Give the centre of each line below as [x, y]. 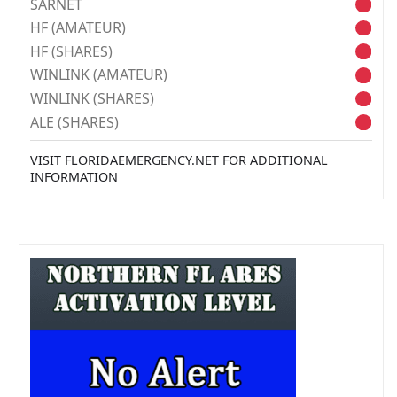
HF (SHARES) [71, 51]
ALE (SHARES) [74, 122]
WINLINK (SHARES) [92, 98]
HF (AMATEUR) [78, 28]
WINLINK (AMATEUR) [99, 75]
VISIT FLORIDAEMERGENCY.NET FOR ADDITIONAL [179, 160]
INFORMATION [74, 177]
